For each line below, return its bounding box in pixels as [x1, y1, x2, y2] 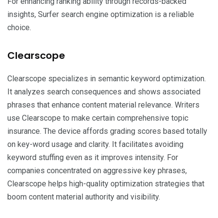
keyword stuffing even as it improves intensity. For [7, 153, 178, 163]
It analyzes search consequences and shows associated [7, 87, 200, 97]
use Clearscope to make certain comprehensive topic [7, 113, 188, 123]
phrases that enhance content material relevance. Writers [7, 100, 200, 110]
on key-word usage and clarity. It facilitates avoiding [7, 140, 183, 149]
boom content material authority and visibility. [7, 192, 160, 202]
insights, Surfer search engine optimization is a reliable [7, 10, 194, 19]
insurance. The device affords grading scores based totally [7, 127, 207, 136]
